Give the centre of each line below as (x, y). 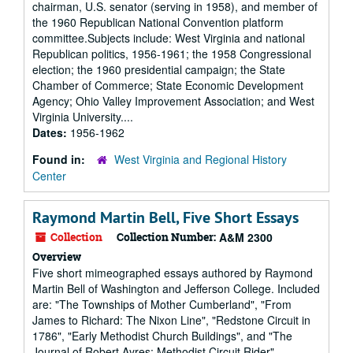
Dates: (51, 132)
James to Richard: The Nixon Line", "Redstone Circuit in (171, 320)
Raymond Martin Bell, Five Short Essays (165, 217)
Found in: (60, 159)
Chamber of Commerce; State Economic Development (168, 85)
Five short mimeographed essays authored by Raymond (173, 273)
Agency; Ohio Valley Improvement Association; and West (173, 101)
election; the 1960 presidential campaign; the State (159, 69)
